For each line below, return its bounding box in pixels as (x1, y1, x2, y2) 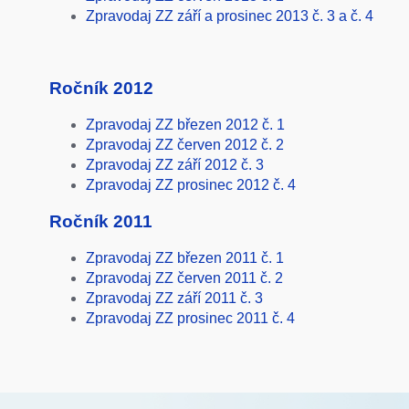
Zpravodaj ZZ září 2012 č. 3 (85, 156, 264, 173)
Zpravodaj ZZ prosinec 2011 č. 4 (85, 310, 295, 327)
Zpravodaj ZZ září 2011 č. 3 (85, 290, 263, 307)
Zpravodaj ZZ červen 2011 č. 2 (85, 270, 283, 287)
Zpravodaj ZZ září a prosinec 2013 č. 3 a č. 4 (85, 8, 373, 25)
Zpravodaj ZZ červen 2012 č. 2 (85, 136, 284, 152)
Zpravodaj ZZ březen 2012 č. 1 (85, 116, 285, 132)
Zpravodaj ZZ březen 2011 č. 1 (85, 250, 284, 267)
